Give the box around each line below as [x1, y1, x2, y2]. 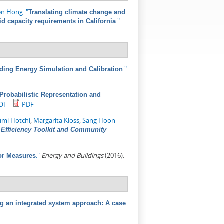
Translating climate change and [28, 8, 125, 16]
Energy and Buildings [41, 151, 103, 160]
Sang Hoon [82, 116, 115, 125]
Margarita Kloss [33, 116, 79, 125]
